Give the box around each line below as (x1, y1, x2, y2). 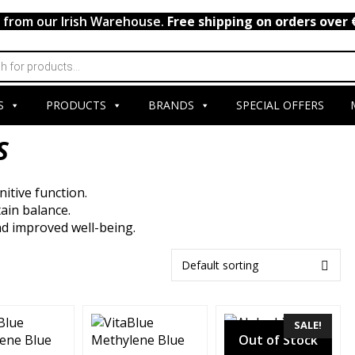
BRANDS (147, 97, 194, 113)
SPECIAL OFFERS (235, 97, 324, 113)
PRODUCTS (45, 97, 106, 113)
